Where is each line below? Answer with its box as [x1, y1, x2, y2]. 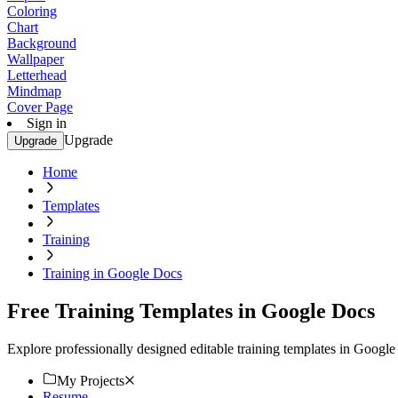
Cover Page [7, 99, 73, 115]
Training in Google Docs [43, 266, 182, 281]
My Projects [57, 372, 124, 388]
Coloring [7, 4, 57, 19]
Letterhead [7, 68, 67, 83]
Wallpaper [7, 52, 64, 67]
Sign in [27, 115, 67, 131]
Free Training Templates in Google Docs [7, 298, 375, 322]
